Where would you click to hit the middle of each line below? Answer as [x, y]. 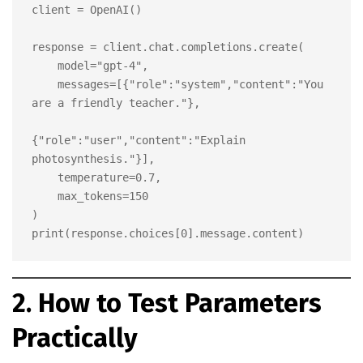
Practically [75, 338]
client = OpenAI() [87, 10]
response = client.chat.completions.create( [168, 47]
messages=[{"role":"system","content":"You [45, 85]
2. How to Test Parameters [167, 303]
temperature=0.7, [45, 178]
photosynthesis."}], [93, 159]
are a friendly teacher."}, [116, 103]
